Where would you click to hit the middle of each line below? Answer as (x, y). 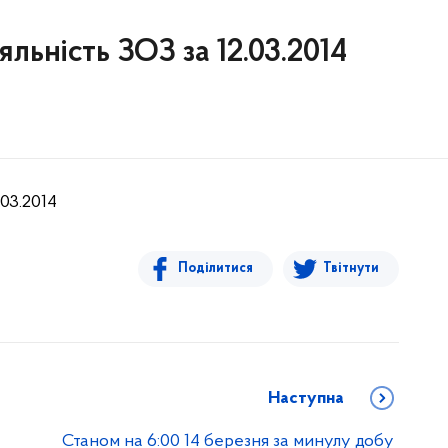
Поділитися (215, 268)
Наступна (306, 398)
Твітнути (351, 268)
